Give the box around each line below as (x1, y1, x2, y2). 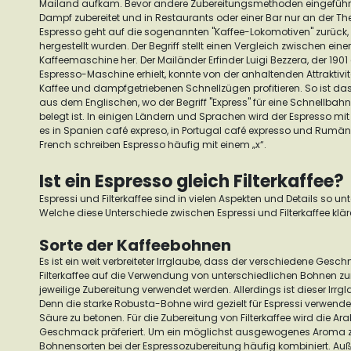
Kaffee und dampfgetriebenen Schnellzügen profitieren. (39, 81, 305, 95)
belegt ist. (39, 110, 87, 123)
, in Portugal (167, 124, 224, 137)
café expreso (106, 124, 167, 137)
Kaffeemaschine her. (39, 53, 140, 67)
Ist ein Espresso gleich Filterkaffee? (39, 169, 344, 194)
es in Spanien (39, 124, 106, 137)
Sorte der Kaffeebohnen (39, 234, 231, 256)
